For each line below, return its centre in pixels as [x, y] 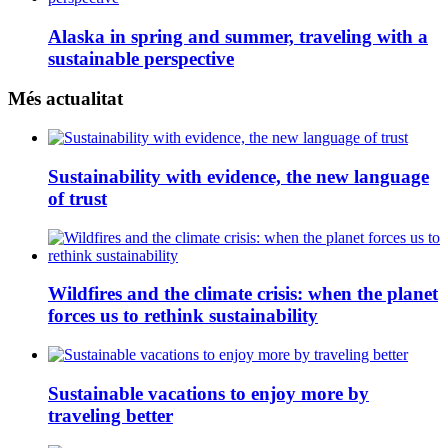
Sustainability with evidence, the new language [238, 176]
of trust [77, 198]
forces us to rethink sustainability [183, 316]
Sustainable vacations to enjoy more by [208, 393]
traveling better [110, 415]
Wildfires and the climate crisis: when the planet [243, 294]
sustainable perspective [141, 58]
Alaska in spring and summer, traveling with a [238, 36]
